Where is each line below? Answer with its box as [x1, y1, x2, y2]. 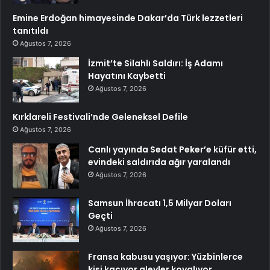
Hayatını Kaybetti [88, 69, 166, 82]
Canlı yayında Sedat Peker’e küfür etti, [88, 143, 257, 155]
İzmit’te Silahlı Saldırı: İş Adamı [88, 57, 223, 69]
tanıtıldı [13, 24, 48, 37]
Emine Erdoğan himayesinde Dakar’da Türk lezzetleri [13, 11, 243, 24]
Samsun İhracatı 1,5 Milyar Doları [88, 196, 231, 209]
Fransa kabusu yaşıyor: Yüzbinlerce [88, 250, 243, 263]
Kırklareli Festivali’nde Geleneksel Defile [13, 110, 188, 123]
